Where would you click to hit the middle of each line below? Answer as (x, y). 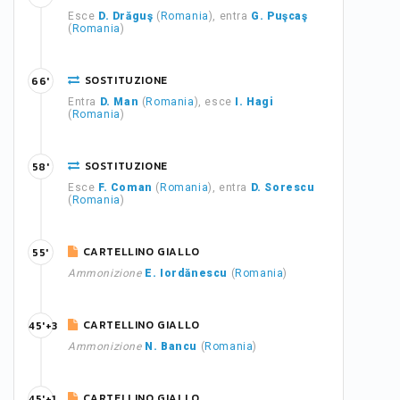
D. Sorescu (283, 187)
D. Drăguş (126, 16)
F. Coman (125, 187)
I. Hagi (254, 102)
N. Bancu (171, 346)
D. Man (119, 102)
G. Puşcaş (279, 16)
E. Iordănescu (187, 273)
